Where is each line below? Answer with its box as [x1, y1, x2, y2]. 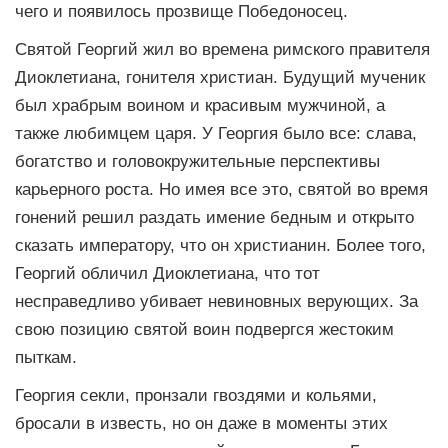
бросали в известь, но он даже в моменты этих [15, 413, 388, 432]
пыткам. [15, 347, 77, 366]
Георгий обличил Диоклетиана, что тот [15, 263, 320, 282]
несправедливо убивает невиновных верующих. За [15, 291, 418, 310]
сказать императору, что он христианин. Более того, [15, 235, 426, 254]
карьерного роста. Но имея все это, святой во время [15, 179, 428, 198]
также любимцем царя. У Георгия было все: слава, [15, 123, 417, 142]
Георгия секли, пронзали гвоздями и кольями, [15, 385, 377, 404]
